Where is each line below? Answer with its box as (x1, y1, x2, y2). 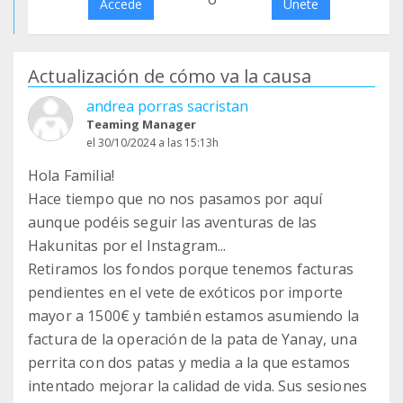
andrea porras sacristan (86, 96, 248, 117)
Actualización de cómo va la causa (28, 64, 311, 89)
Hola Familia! (28, 166, 115, 186)
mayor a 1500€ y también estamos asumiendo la (28, 306, 360, 327)
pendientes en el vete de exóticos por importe (28, 282, 344, 303)
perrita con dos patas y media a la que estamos (28, 353, 351, 373)
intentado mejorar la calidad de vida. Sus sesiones (28, 376, 368, 397)
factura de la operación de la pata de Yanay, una (28, 329, 357, 350)
